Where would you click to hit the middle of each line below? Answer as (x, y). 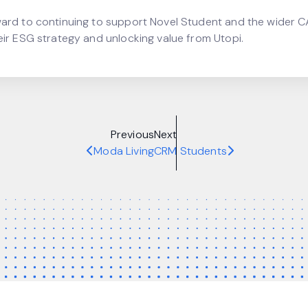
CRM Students (190, 151)
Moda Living (124, 151)
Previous (132, 134)
